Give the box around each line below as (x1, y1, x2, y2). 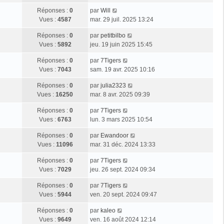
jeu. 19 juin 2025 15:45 (90, 40, 152, 48)
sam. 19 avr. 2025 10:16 (90, 65, 155, 73)
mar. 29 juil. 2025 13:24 (90, 15, 153, 23)
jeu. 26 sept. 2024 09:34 (90, 165, 155, 173)
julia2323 (100, 81, 126, 89)
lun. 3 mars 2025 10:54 (90, 115, 152, 123)
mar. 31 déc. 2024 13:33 (90, 140, 155, 148)
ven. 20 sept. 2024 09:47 (90, 190, 157, 198)
